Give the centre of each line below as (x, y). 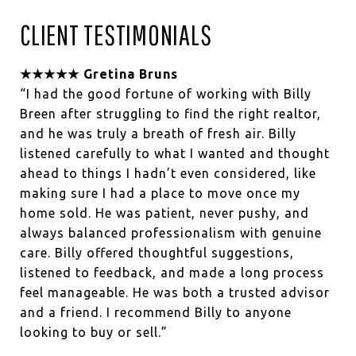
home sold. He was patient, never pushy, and (164, 213)
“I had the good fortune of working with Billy (166, 93)
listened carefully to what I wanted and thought (175, 153)
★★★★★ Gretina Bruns (99, 74)
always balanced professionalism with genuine (171, 232)
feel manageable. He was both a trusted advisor (175, 292)
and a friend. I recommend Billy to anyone (156, 312)
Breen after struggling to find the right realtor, (170, 113)
